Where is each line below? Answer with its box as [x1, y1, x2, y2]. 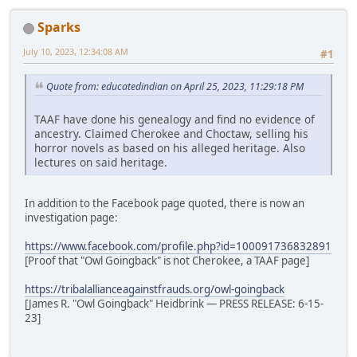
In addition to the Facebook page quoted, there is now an [25, 196, 304, 211]
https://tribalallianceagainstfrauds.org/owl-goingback [25, 282, 284, 297]
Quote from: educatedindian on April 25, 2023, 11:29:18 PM [46, 80, 304, 94]
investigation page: [25, 210, 118, 226]
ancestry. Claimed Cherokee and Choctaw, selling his [34, 126, 308, 142]
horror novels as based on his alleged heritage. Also [34, 140, 305, 156]
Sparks [37, 18, 80, 37]
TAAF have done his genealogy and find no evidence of [34, 112, 315, 127]
